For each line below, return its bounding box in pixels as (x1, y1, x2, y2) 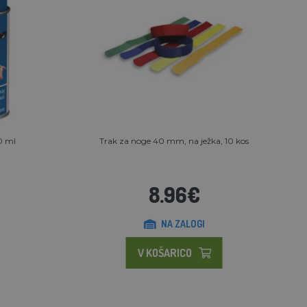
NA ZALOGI (160, 217, 205, 230)
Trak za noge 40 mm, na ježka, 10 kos (99, 135, 249, 146)
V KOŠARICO (137, 245, 192, 260)
